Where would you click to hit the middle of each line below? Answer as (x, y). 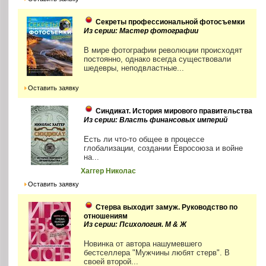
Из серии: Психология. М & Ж (135, 225)
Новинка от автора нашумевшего (143, 244)
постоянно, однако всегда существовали (158, 59)
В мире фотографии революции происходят (163, 50)
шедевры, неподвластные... (134, 68)
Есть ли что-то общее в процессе (144, 140)
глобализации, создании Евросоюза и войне (164, 148)
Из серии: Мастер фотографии (141, 31)
